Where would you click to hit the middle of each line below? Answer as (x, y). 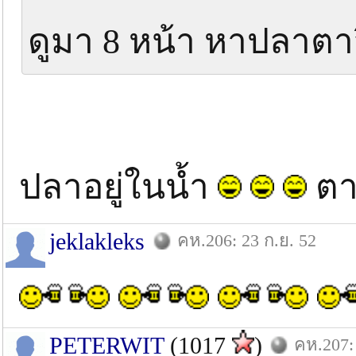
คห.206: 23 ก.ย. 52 (247, 240)
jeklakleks (97, 241)
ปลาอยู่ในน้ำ (118, 187)
